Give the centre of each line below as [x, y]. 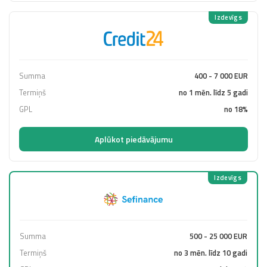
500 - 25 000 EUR [218, 236]
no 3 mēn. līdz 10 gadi [211, 252]
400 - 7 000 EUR [221, 75]
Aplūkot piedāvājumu [133, 139]
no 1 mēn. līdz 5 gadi [213, 92]
